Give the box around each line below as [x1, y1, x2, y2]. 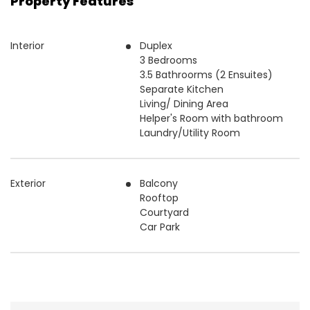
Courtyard [140, 205, 190, 219]
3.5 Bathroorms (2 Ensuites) [140, 67, 273, 82]
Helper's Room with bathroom [140, 111, 284, 125]
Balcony [140, 176, 179, 190]
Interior [10, 38, 44, 53]
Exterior [10, 176, 46, 190]
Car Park [140, 219, 181, 234]
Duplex [140, 38, 173, 53]
